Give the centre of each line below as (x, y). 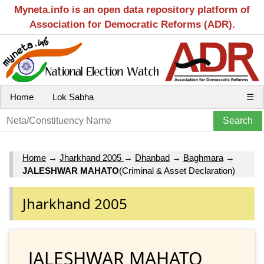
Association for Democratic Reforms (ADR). (132, 24)
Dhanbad (152, 158)
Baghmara (203, 158)
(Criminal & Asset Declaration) (177, 171)
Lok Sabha (73, 97)
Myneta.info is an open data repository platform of (132, 10)
